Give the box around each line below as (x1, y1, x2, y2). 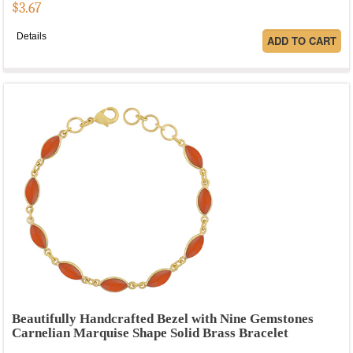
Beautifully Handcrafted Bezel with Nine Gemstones (12, 310, 314, 326)
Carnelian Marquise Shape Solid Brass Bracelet (12, 325, 288, 340)
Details (17, 30, 46, 42)
